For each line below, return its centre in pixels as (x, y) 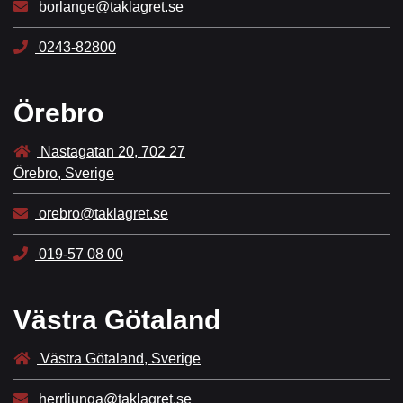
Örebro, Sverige (64, 174)
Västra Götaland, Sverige (119, 359)
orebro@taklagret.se (102, 214)
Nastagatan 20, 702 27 (111, 152)
